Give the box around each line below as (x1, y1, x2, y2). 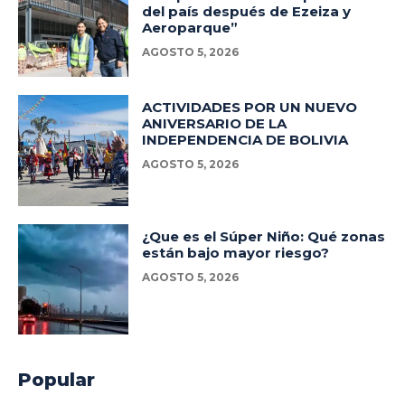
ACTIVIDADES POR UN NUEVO (142, 99, 358, 117)
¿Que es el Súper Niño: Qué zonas (142, 227, 386, 245)
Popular (18, 368, 95, 391)
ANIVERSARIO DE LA (142, 115, 287, 133)
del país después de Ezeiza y (142, 2, 352, 20)
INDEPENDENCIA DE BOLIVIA (142, 131, 349, 149)
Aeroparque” (142, 18, 239, 36)
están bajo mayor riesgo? (142, 243, 330, 261)
